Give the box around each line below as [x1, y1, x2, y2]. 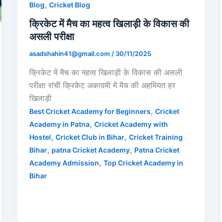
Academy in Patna [29, 119, 90, 128]
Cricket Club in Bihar [55, 132, 124, 141]
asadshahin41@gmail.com [29, 49, 111, 57]
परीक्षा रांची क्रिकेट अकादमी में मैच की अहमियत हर [29, 80, 175, 90]
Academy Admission [29, 158, 99, 167]
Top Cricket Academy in [103, 158, 183, 167]
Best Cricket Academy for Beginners [29, 107, 151, 115]
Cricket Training [128, 132, 183, 141]
